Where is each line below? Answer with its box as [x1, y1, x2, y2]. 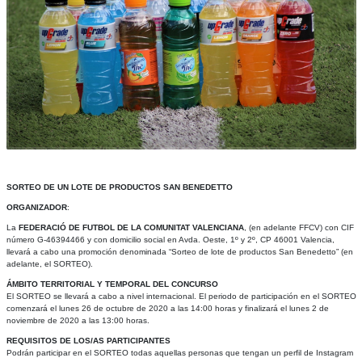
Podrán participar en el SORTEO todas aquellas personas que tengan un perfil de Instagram [6, 347, 353, 357]
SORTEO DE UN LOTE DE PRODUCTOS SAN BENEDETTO [6, 182, 233, 192]
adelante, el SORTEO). [6, 259, 93, 268]
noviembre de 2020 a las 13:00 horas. [6, 315, 149, 325]
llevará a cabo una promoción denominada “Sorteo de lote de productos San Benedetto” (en [6, 246, 353, 256]
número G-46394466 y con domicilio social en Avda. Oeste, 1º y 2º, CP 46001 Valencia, [6, 234, 335, 244]
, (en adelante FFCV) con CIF [243, 222, 354, 232]
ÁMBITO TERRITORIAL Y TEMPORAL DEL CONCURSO [6, 279, 218, 288]
